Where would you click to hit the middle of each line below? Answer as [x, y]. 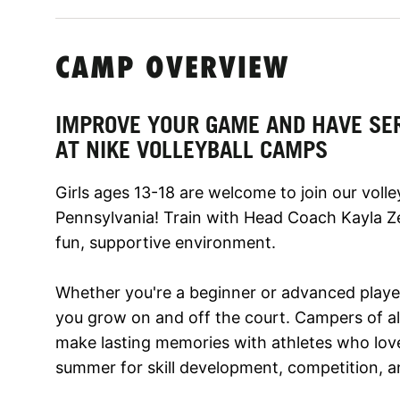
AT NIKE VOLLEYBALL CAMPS [192, 149]
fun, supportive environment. [166, 242]
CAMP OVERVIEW [172, 70]
